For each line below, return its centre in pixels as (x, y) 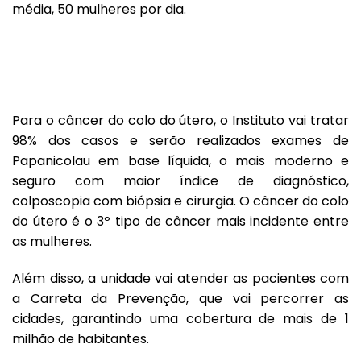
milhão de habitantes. (81, 338)
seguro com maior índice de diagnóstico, (180, 180)
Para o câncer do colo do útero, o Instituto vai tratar (180, 120)
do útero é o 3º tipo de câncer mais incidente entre (180, 221)
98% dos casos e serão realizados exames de (180, 140)
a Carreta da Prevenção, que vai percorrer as (180, 298)
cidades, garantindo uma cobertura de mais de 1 (180, 318)
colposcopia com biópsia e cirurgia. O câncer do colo (180, 201)
